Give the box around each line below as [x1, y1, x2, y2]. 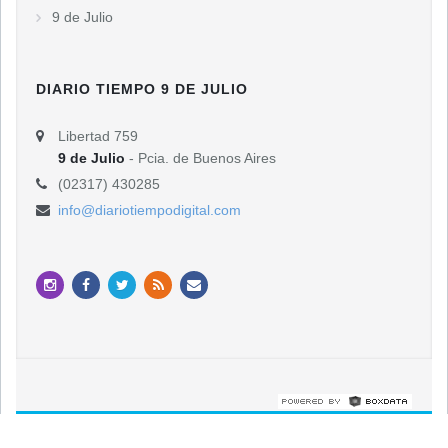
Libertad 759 [58, 128, 138, 145]
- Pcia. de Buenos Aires [125, 150, 276, 167]
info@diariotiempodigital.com [58, 202, 241, 219]
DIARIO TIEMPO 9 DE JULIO [36, 81, 248, 98]
